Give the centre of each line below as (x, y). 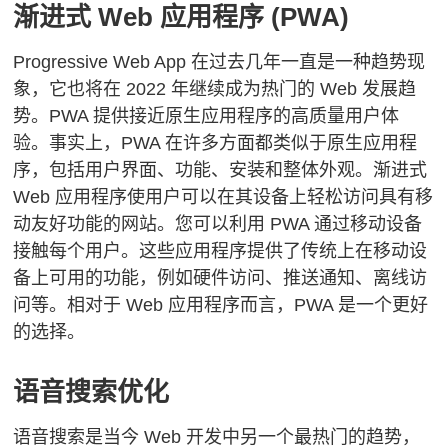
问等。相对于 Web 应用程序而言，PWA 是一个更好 (221, 305)
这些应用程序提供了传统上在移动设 (283, 251)
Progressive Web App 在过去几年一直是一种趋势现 (219, 62)
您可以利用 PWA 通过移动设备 (299, 224)
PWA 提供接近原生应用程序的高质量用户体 (224, 116)
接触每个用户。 (76, 251)
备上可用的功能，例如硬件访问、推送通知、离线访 (220, 278)
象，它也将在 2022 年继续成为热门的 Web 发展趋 (215, 89)
